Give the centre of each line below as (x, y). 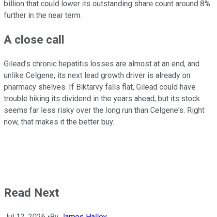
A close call (34, 40)
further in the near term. (43, 15)
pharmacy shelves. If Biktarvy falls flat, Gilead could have (100, 87)
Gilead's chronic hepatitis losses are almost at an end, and (102, 64)
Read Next (31, 193)
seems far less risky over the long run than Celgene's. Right (104, 110)
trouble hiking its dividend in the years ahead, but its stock (102, 99)
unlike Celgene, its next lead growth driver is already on (97, 76)
